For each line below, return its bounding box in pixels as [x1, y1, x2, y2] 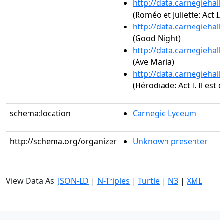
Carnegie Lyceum [133, 108, 196, 119]
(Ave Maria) [133, 56, 174, 67]
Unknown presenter [133, 136, 208, 147]
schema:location [10, 108, 71, 119]
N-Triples [97, 175, 130, 186]
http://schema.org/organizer [10, 136, 117, 147]
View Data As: [6, 175, 58, 186]
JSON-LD [58, 175, 89, 186]
